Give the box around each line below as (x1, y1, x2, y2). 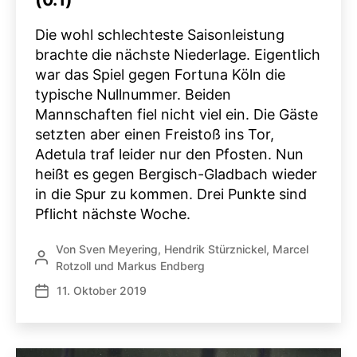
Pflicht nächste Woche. (35, 206, 190, 222)
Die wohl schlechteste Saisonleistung (35, 26, 284, 43)
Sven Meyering (79, 242, 158, 256)
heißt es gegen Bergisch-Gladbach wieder (35, 166, 317, 182)
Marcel (273, 242, 308, 256)
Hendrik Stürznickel (164, 242, 266, 256)
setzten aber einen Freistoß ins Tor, (35, 126, 274, 143)
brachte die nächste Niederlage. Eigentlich (35, 46, 320, 63)
